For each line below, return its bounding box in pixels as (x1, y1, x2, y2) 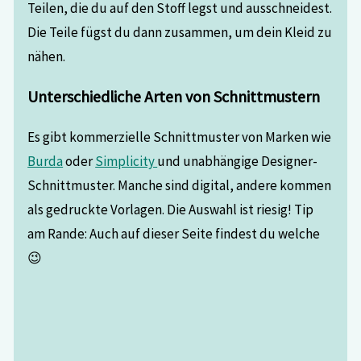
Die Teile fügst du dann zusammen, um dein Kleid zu (27, 23, 333, 41)
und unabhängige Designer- (157, 151, 318, 170)
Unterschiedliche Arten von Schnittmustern (27, 85, 321, 106)
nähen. (27, 47, 66, 65)
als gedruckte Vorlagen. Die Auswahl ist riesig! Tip (27, 200, 314, 218)
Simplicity (95, 151, 158, 170)
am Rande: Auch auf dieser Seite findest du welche (27, 224, 321, 243)
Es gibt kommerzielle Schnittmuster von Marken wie (27, 127, 332, 146)
